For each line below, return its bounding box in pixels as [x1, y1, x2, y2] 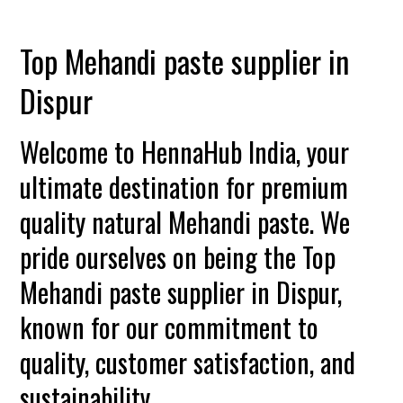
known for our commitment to [20, 307, 319, 347]
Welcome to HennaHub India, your [20, 131, 350, 172]
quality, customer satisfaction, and [20, 342, 356, 382]
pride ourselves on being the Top [20, 237, 336, 277]
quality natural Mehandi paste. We [20, 201, 351, 242]
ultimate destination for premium [20, 166, 349, 207]
